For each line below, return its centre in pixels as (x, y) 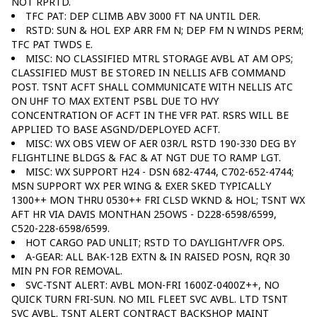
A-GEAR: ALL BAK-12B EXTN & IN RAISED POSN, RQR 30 (158, 256)
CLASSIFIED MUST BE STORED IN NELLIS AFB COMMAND (149, 72)
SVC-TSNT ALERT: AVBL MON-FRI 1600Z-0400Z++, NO (152, 284)
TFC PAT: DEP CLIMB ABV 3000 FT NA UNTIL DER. (143, 16)
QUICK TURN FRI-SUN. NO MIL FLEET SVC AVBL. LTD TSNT (150, 299)
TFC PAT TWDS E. (52, 44)
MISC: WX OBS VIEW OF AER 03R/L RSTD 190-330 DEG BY (161, 143)
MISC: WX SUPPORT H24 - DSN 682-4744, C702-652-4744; (160, 171)
